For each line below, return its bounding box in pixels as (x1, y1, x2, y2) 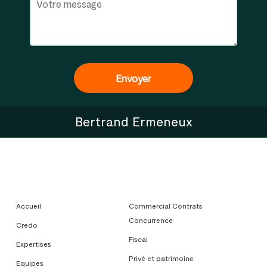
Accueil (15, 201, 41, 210)
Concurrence (129, 216, 173, 224)
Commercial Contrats (129, 201, 203, 210)
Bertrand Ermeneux (74, 113, 193, 129)
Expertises (15, 240, 51, 248)
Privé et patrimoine (129, 254, 194, 262)
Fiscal (129, 235, 148, 243)
